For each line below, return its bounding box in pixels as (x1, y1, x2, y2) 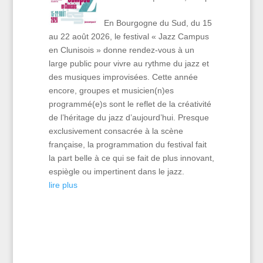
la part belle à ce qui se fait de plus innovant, (48, 153, 214, 163)
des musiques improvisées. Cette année (48, 72, 198, 82)
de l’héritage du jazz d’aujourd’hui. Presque (48, 112, 209, 122)
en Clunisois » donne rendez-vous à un (48, 45, 194, 55)
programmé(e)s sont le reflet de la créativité (48, 99, 211, 109)
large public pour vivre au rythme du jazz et (48, 58, 209, 68)
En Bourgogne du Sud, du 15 (104, 18, 213, 28)
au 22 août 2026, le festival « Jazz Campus (48, 31, 209, 41)
